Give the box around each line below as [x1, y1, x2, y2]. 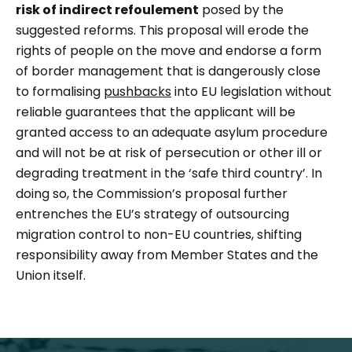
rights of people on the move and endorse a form [16, 42, 321, 60]
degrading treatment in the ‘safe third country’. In [16, 164, 322, 182]
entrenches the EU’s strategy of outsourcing [16, 205, 289, 223]
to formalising [16, 82, 104, 101]
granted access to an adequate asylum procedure [16, 123, 328, 141]
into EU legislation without [171, 82, 332, 101]
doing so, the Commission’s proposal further [16, 185, 288, 203]
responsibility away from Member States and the [16, 246, 318, 264]
